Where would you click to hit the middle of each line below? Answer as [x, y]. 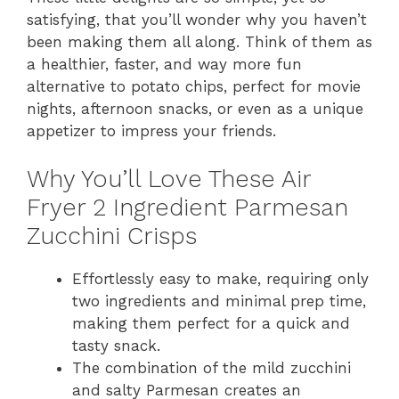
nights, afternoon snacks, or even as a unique [195, 108]
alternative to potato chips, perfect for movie [194, 86]
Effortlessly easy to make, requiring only [220, 279]
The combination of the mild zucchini [212, 368]
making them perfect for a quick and [211, 324]
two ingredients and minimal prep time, [219, 301]
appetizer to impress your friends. [151, 130]
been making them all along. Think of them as [199, 41]
